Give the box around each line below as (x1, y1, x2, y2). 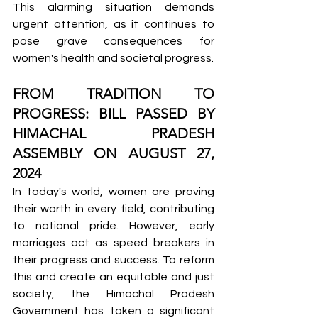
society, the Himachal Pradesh (13, 288, 214, 300)
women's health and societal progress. (13, 53, 214, 64)
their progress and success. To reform (13, 254, 214, 265)
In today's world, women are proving (13, 186, 214, 197)
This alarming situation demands (13, 1, 214, 13)
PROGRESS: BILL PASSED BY (13, 105, 214, 122)
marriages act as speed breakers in (13, 237, 214, 248)
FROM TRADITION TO (13, 85, 214, 102)
